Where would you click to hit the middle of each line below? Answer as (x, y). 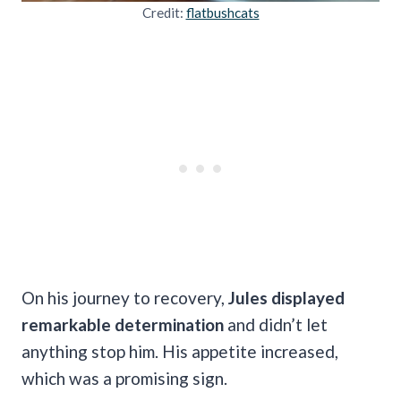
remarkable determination (123, 324)
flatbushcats (222, 12)
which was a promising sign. (126, 378)
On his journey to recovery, (125, 297)
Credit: (164, 12)
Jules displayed (286, 297)
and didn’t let (276, 324)
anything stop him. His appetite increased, (180, 351)
